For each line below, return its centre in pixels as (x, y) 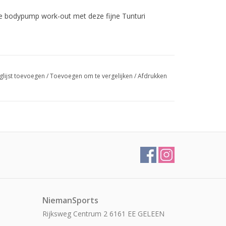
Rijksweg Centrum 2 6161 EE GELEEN (103, 214)
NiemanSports (70, 200)
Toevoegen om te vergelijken (92, 76)
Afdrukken (152, 76)
